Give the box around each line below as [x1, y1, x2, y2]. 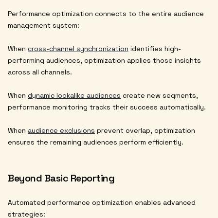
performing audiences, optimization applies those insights [8, 56, 201, 65]
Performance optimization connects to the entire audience [8, 9, 204, 18]
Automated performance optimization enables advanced [8, 198, 196, 207]
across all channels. [8, 68, 72, 77]
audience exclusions [28, 126, 95, 135]
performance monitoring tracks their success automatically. [8, 103, 206, 112]
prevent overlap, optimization [95, 126, 195, 135]
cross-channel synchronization [28, 44, 128, 54]
